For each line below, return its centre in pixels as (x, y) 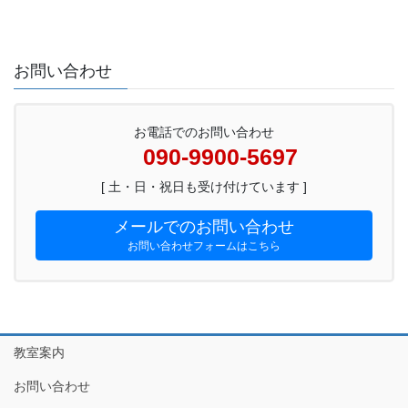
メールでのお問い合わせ (204, 226)
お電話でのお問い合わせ (204, 133)
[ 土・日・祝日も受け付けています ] (204, 187)
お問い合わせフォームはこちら (204, 245)
